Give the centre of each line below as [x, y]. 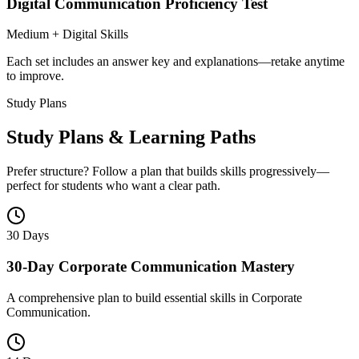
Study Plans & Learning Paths [131, 137]
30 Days [28, 236]
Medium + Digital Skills [67, 34]
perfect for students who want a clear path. [113, 186]
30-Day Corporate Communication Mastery [151, 266]
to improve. [35, 76]
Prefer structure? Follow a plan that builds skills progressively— [168, 171]
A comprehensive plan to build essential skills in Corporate [154, 297]
